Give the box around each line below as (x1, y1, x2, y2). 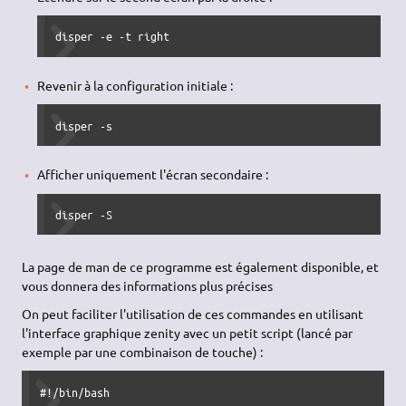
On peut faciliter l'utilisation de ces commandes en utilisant (22, 304, 364, 322)
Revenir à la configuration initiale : (36, 76, 233, 93)
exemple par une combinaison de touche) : (22, 343, 264, 360)
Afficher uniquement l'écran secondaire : (36, 165, 268, 182)
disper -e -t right (54, 28, 169, 44)
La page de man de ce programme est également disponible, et (22, 258, 380, 275)
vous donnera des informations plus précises (22, 277, 274, 295)
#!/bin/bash (40, 383, 111, 400)
